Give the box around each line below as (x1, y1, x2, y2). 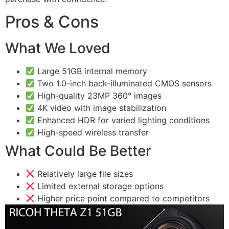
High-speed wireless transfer (35, 127, 149, 138)
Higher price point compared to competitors (35, 193, 210, 204)
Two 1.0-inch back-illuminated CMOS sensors (35, 78, 212, 89)
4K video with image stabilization (35, 103, 167, 113)
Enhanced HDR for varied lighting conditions (35, 115, 210, 126)
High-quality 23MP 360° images (35, 90, 162, 101)
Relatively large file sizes (35, 169, 133, 179)
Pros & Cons (5, 12, 99, 32)
